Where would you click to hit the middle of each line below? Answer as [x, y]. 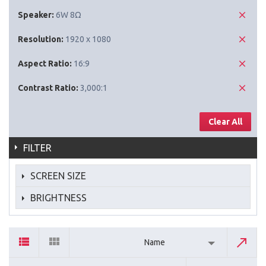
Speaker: [36, 15]
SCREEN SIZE [58, 175]
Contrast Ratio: [48, 88]
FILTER [37, 148]
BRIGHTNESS [58, 197]
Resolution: [41, 39]
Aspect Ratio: [45, 63]
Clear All [225, 121]
